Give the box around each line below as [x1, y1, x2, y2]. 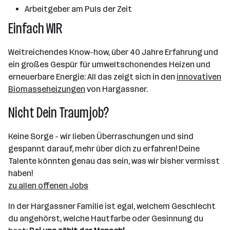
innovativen [177, 72, 221, 82]
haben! [8, 168, 33, 178]
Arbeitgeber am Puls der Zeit [25, 4, 132, 14]
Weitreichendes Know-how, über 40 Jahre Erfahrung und [8, 47, 218, 57]
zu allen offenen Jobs [8, 181, 88, 190]
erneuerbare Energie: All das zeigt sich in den [8, 72, 177, 82]
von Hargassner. [85, 84, 148, 94]
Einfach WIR [8, 20, 63, 37]
